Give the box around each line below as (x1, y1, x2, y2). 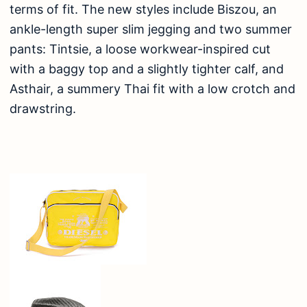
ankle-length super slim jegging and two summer (10, 21, 292, 36)
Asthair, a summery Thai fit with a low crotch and (10, 81, 295, 96)
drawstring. (10, 101, 76, 116)
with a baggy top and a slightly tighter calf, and (10, 61, 284, 76)
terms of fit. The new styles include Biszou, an (10, 1, 277, 16)
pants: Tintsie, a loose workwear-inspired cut (10, 41, 271, 56)
